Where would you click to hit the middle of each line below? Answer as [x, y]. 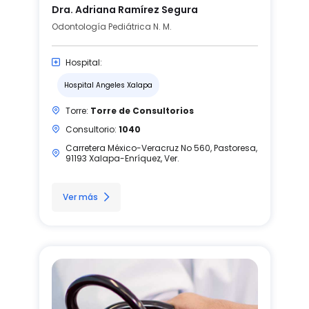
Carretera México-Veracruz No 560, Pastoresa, [161, 148]
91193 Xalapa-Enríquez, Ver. [122, 158]
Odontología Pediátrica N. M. [111, 26]
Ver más [80, 197]
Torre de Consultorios [142, 110]
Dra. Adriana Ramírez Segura [124, 9]
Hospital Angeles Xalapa [108, 85]
